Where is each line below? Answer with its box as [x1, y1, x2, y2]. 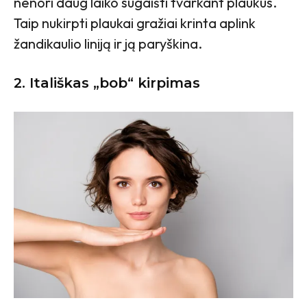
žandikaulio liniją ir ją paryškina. [14, 35, 202, 53]
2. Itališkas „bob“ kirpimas [14, 75, 200, 92]
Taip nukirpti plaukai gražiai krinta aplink [14, 14, 256, 32]
